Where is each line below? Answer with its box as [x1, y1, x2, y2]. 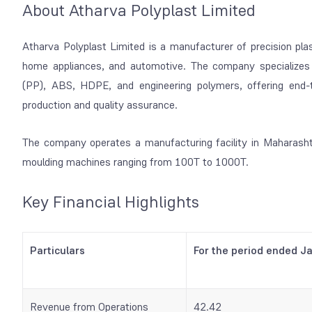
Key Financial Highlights [22, 190, 203, 213]
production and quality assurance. [22, 97, 178, 112]
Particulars [30, 242, 88, 258]
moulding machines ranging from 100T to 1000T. [22, 154, 251, 169]
